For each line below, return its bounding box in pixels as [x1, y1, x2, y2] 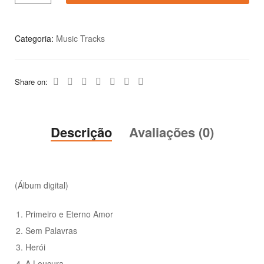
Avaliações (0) [128, 123, 214, 142]
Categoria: [15, 32, 56, 44]
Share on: [15, 75, 50, 87]
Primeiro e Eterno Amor [25, 208, 114, 220]
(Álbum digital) [15, 179, 68, 192]
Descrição [50, 123, 112, 142]
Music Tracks [56, 32, 105, 44]
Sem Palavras [25, 225, 78, 237]
